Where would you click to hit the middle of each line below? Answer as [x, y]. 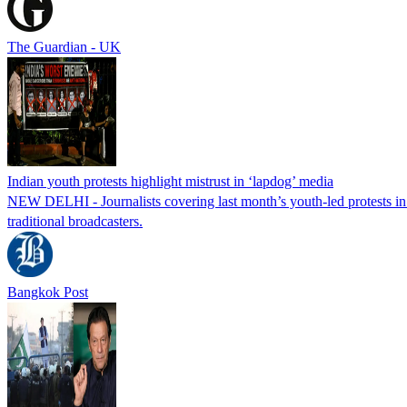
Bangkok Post [48, 292]
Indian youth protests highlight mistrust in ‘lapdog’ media [170, 181]
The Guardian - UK [64, 46]
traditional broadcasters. [75, 221]
